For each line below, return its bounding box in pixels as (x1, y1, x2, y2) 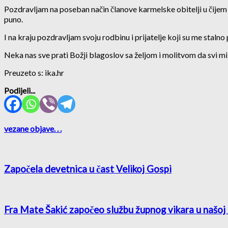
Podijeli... (4, 85, 35, 95)
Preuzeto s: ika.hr (4, 67, 64, 77)
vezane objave (4, 124, 54, 134)
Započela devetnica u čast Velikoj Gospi (4, 163, 172, 175)
